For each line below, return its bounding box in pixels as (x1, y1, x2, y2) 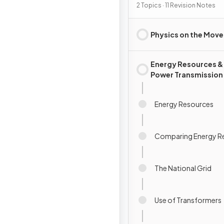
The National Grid (154, 163, 211, 172)
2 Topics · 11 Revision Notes (136, 1, 215, 9)
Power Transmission (150, 70, 223, 79)
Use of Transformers (154, 195, 221, 204)
